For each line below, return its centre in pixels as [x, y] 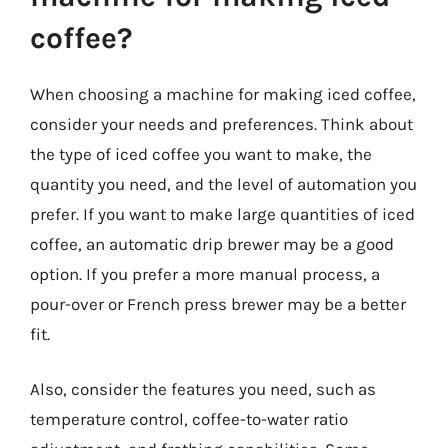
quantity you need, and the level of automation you [223, 183]
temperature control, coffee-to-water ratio [189, 419]
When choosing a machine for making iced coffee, [223, 93]
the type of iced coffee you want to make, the [201, 153]
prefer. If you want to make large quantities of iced [222, 213]
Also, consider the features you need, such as [203, 389]
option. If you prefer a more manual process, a [205, 273]
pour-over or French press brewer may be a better [218, 303]
